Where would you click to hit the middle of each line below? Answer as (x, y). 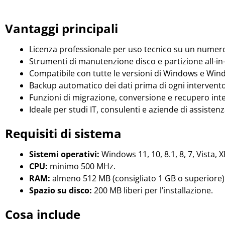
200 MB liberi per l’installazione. (152, 190)
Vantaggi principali (62, 29)
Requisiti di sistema (63, 133)
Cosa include (43, 214)
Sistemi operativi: (64, 154)
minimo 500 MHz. (82, 166)
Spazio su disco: (61, 190)
